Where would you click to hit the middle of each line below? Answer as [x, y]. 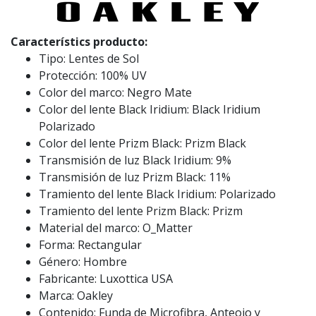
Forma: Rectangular [90, 245]
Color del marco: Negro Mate [115, 93]
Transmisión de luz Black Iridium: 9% [135, 160]
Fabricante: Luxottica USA [106, 279]
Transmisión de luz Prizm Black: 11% [135, 177]
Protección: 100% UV [93, 76]
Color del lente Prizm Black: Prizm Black [142, 144]
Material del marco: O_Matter [116, 228]
